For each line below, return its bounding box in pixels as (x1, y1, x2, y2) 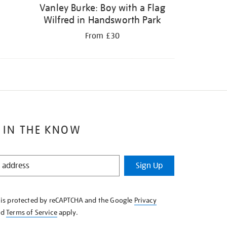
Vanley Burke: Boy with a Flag (40, 1, 165, 14)
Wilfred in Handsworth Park (43, 13, 162, 26)
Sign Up (135, 160, 163, 171)
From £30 (85, 30, 120, 41)
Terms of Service (6, 207, 57, 217)
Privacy (134, 195, 157, 205)
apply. (57, 207, 78, 217)
